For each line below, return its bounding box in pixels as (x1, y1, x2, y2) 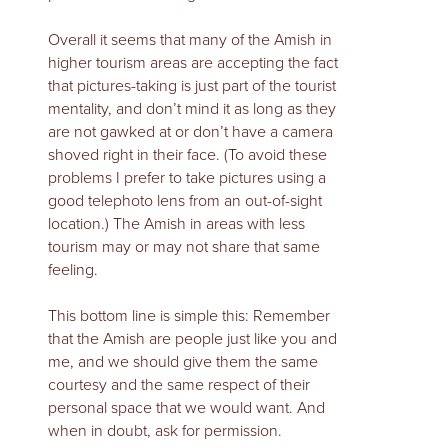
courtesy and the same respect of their (48, 373, 310, 397)
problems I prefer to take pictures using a (48, 166, 326, 190)
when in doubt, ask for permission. (48, 419, 282, 443)
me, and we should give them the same (48, 350, 318, 374)
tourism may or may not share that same (48, 235, 320, 259)
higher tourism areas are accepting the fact (48, 51, 338, 75)
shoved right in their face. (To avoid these (48, 143, 327, 167)
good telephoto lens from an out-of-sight (48, 189, 322, 213)
